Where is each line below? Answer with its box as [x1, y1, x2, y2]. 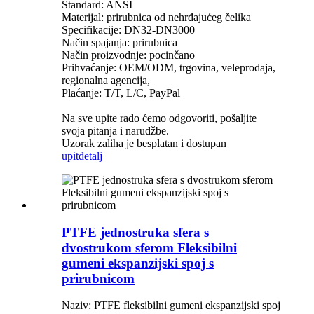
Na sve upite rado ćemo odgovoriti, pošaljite [62, 111, 257, 124]
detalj [78, 149, 102, 162]
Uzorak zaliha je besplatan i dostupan [62, 137, 226, 149]
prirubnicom [62, 271, 135, 286]
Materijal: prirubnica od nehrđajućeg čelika [62, 11, 251, 23]
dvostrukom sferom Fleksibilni [62, 240, 237, 255]
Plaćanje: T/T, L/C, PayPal [62, 86, 180, 99]
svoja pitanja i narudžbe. [62, 124, 169, 137]
